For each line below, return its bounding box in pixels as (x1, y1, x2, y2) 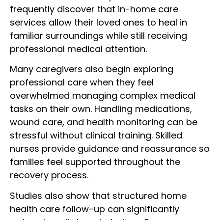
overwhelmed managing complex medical (10, 89, 195, 102)
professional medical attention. (10, 42, 147, 55)
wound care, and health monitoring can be (10, 116, 197, 129)
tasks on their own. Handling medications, (10, 103, 192, 115)
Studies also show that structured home (10, 189, 187, 202)
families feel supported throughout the (10, 156, 180, 168)
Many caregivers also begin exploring (10, 63, 173, 76)
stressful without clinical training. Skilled (10, 129, 182, 142)
